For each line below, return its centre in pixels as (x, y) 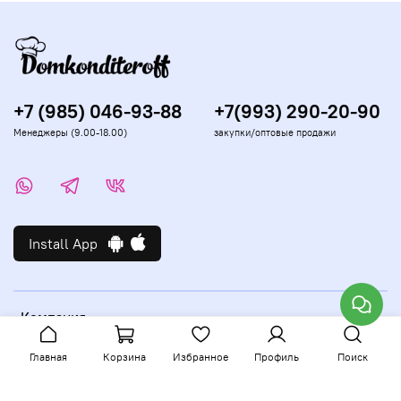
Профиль (276, 357)
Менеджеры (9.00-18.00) (70, 132)
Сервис (45, 368)
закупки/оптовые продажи (275, 132)
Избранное (200, 357)
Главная (49, 357)
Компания (53, 316)
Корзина (125, 357)
